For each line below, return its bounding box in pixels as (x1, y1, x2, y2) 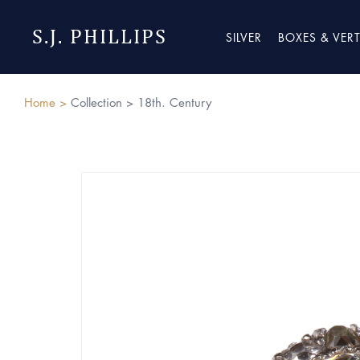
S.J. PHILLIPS (32, 25, 167, 48)
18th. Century (137, 94, 211, 110)
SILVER (226, 29, 262, 45)
